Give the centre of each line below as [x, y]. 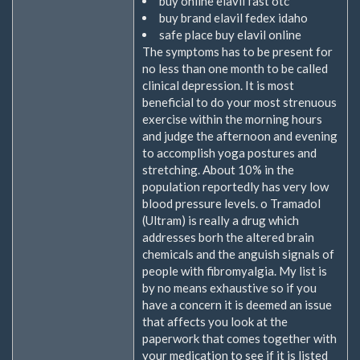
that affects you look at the [215, 321]
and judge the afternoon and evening [240, 136]
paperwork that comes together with [239, 338]
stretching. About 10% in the [218, 170]
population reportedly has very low [235, 186]
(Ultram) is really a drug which [221, 220]
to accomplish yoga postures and [229, 153]
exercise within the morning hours [232, 119]
